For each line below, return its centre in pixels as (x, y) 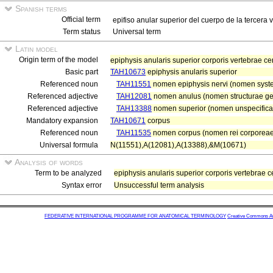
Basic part (82, 72)
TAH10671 (128, 121)
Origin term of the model (58, 60)
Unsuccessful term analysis (159, 185)
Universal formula (69, 145)
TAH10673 (128, 72)
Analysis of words (48, 162)
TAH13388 (134, 108)
